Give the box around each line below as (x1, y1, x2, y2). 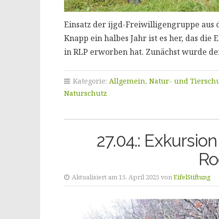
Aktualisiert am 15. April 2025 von (70, 172, 174, 181)
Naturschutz (64, 88, 107, 98)
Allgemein (109, 76, 145, 86)
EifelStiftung (173, 172, 211, 181)
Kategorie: (70, 76, 109, 86)
